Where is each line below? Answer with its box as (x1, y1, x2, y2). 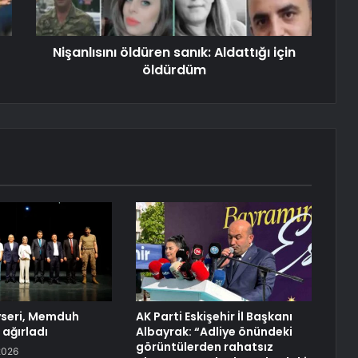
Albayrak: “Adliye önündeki (135, 324, 292, 340)
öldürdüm (141, 61, 206, 80)
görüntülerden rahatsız (135, 339, 273, 356)
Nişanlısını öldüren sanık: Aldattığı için (52, 43, 296, 62)
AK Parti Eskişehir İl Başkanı (135, 308, 292, 325)
